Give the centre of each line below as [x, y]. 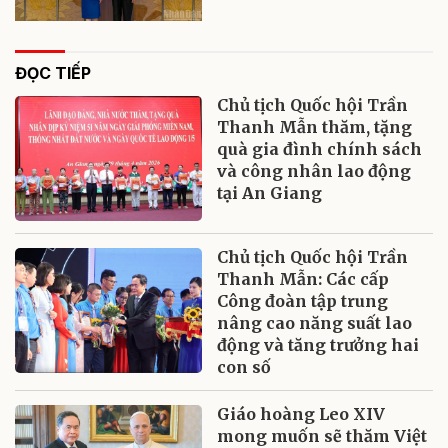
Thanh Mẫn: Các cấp [303, 279]
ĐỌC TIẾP [53, 73]
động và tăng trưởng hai [318, 345]
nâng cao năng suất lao [315, 323]
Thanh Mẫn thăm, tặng [315, 127]
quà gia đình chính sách [320, 149]
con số [244, 367]
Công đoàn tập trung [303, 301]
